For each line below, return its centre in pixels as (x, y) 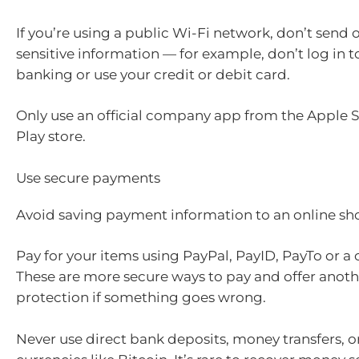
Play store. (51, 137)
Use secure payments (88, 177)
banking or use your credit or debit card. (153, 74)
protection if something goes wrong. (141, 298)
